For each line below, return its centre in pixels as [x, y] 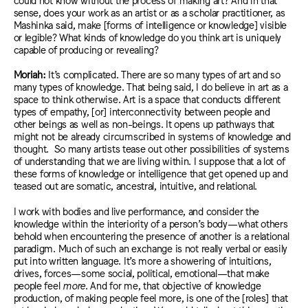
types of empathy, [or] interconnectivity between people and [142, 111]
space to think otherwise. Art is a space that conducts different [147, 99]
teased [29, 186]
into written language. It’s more [94, 261]
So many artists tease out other [122, 148]
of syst [256, 148]
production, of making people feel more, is [103, 298]
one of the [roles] [232, 298]
